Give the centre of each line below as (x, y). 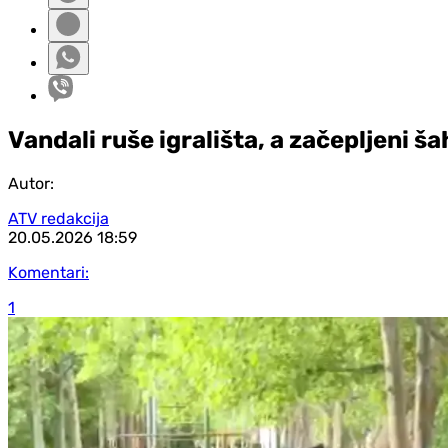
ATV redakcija (58, 218)
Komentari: (48, 272)
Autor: (31, 183)
